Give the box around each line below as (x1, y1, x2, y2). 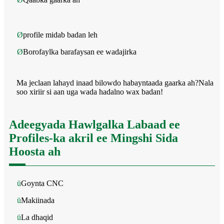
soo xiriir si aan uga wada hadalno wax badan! (16, 87, 163, 96)
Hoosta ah (9, 144, 60, 158)
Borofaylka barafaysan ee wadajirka (23, 47, 136, 56)
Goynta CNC (21, 178, 63, 187)
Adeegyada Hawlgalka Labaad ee (9, 117, 180, 131)
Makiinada (21, 195, 54, 204)
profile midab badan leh (23, 30, 97, 39)
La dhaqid (21, 212, 53, 221)
